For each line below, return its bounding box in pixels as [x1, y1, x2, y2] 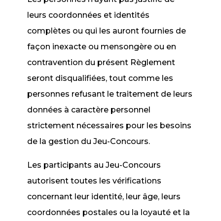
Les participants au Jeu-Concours [27, 160, 161, 170]
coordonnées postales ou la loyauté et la [27, 208, 190, 217]
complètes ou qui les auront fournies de [27, 26, 186, 36]
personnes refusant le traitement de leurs [27, 89, 193, 99]
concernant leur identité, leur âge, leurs [27, 192, 181, 201]
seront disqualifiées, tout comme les [27, 74, 174, 83]
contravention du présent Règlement [27, 58, 176, 67]
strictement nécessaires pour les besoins [27, 121, 192, 130]
